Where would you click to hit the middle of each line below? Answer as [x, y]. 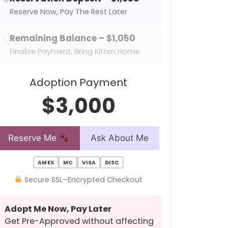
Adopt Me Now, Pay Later [58, 209]
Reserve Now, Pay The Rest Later [68, 12]
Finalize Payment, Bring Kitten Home [75, 51]
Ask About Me [119, 138]
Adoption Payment [78, 82]
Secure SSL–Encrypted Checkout [83, 180]
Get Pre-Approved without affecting [79, 221]
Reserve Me [34, 138]
